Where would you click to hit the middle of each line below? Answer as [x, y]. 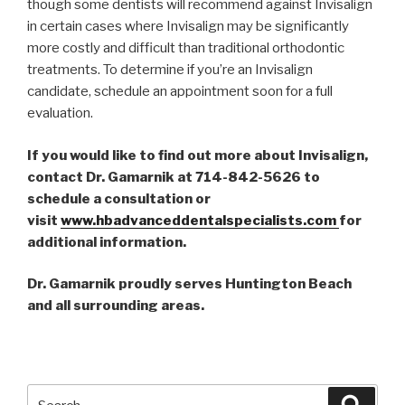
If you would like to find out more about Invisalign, [198, 155]
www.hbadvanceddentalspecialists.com [200, 220]
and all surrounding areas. [116, 306]
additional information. [107, 242]
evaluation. [60, 113]
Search [51, 395]
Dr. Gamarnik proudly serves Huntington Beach [189, 284]
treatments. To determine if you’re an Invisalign [170, 70]
